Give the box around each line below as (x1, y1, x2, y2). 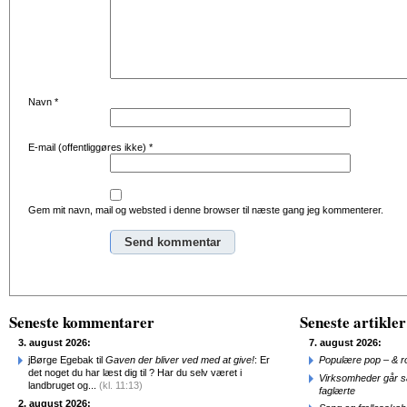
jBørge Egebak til (28, 354, 105, 365)
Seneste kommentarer (9, 311, 154, 333)
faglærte (319, 384, 355, 396)
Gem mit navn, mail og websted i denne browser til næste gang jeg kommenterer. (28, 204, 383, 215)
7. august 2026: (309, 336, 382, 348)
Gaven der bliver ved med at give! (105, 354, 254, 365)
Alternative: (28, 269, 77, 280)
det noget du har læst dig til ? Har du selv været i (28, 367, 242, 378)
